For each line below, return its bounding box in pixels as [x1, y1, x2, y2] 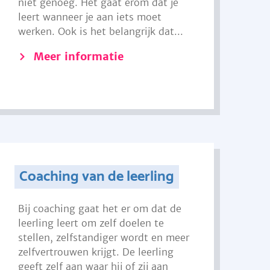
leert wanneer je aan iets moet [18, 11, 162, 23]
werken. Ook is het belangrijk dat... [18, 25, 184, 37]
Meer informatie [34, 49, 124, 63]
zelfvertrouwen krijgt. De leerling [18, 246, 174, 258]
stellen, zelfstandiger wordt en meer [18, 231, 190, 243]
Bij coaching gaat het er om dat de [18, 202, 182, 215]
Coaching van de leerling [19, 165, 174, 189]
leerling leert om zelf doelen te [18, 217, 165, 229]
